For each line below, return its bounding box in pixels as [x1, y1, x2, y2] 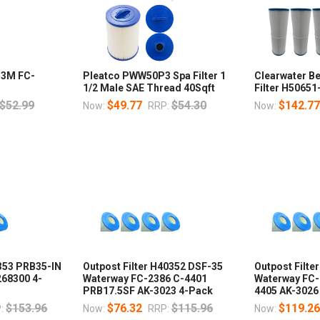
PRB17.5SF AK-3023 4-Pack [82, 284, 213, 296]
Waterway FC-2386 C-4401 [82, 272, 207, 284]
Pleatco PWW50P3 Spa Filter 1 [82, 69, 226, 81]
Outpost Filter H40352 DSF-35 [82, 260, 223, 272]
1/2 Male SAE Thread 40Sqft [82, 81, 215, 94]
